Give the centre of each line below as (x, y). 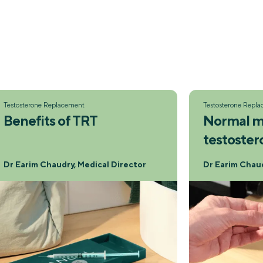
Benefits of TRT (50, 120)
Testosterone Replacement (44, 105)
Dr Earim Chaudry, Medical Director (75, 164)
